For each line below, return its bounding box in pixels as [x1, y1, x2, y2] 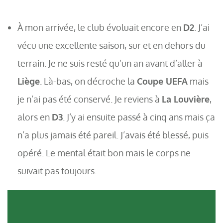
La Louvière [162, 93, 210, 105]
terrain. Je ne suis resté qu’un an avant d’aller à [17, 57, 203, 69]
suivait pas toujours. [17, 165, 97, 177]
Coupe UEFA [137, 75, 188, 87]
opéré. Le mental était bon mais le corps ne [17, 147, 191, 159]
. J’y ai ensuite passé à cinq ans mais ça [63, 111, 215, 123]
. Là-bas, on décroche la [40, 75, 137, 87]
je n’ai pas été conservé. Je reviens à [17, 93, 162, 105]
